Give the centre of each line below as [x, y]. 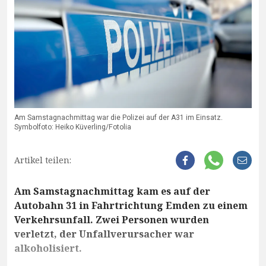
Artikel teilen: [43, 160]
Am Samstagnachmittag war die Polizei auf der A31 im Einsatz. [118, 118]
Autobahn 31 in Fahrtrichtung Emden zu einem [131, 206]
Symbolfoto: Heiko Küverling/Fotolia [73, 127]
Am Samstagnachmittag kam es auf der [112, 191]
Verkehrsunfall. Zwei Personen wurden [112, 220]
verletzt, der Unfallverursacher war [104, 234]
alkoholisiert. [48, 248]
